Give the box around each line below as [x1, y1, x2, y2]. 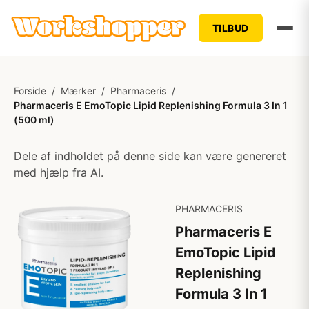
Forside [14, 85, 46, 97]
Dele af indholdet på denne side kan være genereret [14, 149, 286, 163]
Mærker [61, 85, 96, 97]
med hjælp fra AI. [14, 166, 103, 179]
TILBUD [212, 21, 249, 34]
